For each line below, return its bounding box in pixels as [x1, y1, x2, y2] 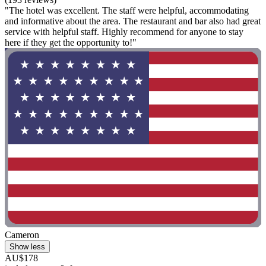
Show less [9, 242, 45, 252]
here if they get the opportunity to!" [5, 37, 137, 47]
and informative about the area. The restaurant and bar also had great [5, 15, 261, 26]
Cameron [5, 230, 39, 240]
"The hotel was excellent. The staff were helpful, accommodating [5, 5, 249, 15]
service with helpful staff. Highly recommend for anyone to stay [5, 26, 243, 37]
